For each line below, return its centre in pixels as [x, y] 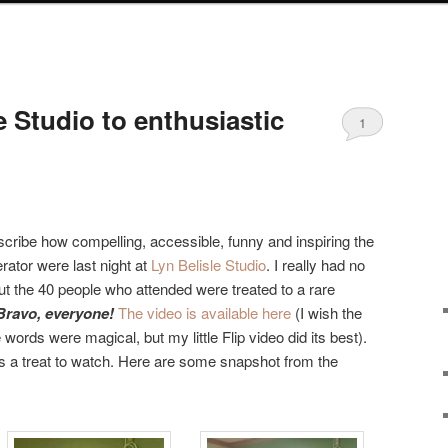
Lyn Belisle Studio [208, 264]
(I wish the [326, 312]
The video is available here [204, 312]
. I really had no [315, 264]
